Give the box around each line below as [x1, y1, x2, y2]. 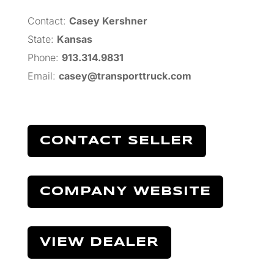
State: [27, 33, 54, 46]
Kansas [56, 33, 92, 46]
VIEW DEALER [39, 237, 159, 249]
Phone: [27, 51, 59, 64]
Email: [27, 70, 56, 83]
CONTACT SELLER [39, 135, 194, 147]
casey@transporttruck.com [58, 70, 191, 83]
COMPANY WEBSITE [39, 186, 211, 198]
